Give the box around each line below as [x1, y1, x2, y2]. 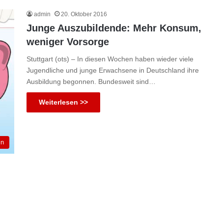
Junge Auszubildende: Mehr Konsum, [27, 23, 201, 34]
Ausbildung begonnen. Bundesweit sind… [27, 78, 156, 86]
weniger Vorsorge [27, 36, 109, 48]
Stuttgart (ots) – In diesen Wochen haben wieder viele [27, 55, 193, 63]
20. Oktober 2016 [61, 11, 107, 18]
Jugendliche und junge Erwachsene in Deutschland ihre [27, 66, 199, 75]
